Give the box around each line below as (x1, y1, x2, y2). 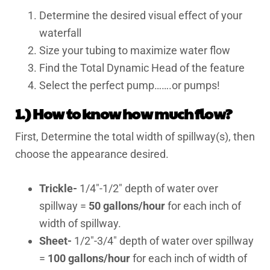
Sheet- (39, 234, 72, 247)
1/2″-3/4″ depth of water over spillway (72, 234, 254, 247)
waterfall (39, 27, 81, 39)
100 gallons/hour (48, 252, 133, 265)
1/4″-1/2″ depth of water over (77, 182, 218, 195)
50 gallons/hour (89, 199, 168, 212)
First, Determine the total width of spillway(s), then (15, 130, 255, 143)
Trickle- (39, 182, 77, 195)
